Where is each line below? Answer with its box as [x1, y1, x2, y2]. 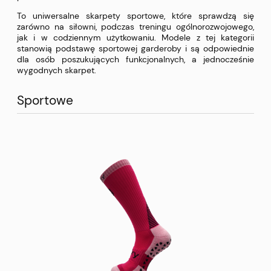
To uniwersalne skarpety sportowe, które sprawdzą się [17, 10, 254, 22]
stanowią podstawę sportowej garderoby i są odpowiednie [17, 43, 254, 54]
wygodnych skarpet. [17, 65, 96, 76]
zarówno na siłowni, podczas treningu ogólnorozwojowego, [17, 21, 254, 33]
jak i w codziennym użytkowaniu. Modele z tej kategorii [17, 32, 254, 44]
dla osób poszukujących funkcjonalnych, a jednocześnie [17, 54, 254, 65]
